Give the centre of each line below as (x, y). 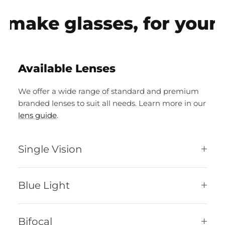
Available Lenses (67, 68)
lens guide (37, 115)
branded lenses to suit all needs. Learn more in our (112, 103)
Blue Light (44, 185)
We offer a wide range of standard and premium (108, 91)
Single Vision (50, 149)
